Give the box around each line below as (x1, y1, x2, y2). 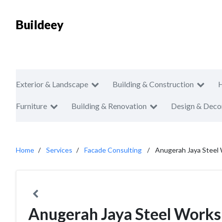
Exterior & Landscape (16, 79, 88, 89)
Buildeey (16, 17, 63, 32)
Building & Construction (112, 79, 194, 89)
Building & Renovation (71, 101, 147, 111)
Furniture (16, 101, 47, 111)
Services (46, 146, 72, 154)
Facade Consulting (84, 146, 142, 154)
